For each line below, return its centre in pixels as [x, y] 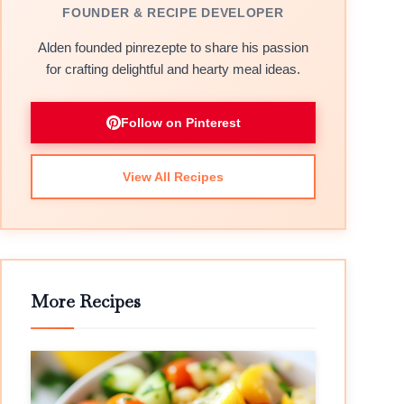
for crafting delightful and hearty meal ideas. [173, 69]
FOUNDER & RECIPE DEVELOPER [173, 13]
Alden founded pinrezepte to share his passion [173, 47]
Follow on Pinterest [180, 123]
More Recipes [86, 301]
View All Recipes [173, 177]
